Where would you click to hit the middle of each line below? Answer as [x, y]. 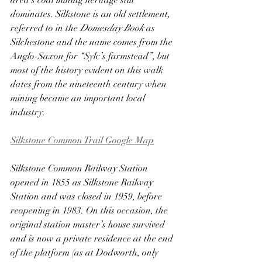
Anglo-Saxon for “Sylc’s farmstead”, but [91, 56]
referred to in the [45, 28]
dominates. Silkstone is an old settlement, [92, 14]
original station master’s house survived [89, 225]
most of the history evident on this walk [88, 70]
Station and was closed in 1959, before [87, 196]
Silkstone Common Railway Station [80, 168]
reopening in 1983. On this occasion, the [90, 211]
